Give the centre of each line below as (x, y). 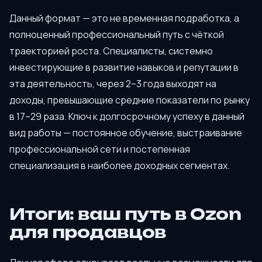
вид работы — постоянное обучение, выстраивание (126, 132)
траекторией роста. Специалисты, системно (111, 51)
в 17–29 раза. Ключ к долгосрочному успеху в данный (127, 116)
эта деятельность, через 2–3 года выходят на (113, 83)
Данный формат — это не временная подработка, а (124, 18)
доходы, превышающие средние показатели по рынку (130, 100)
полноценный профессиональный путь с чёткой (117, 34)
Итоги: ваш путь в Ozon (125, 214)
